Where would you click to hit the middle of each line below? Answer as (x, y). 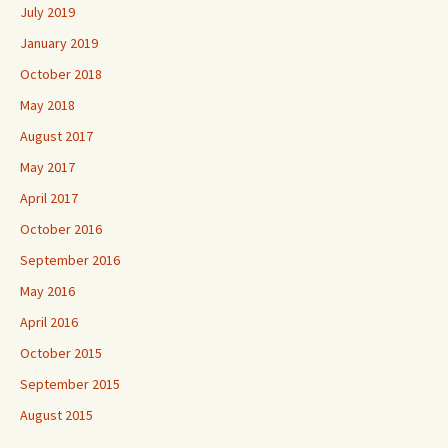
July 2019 (47, 12)
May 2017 (47, 167)
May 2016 (47, 291)
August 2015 (56, 415)
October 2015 (61, 353)
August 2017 (56, 136)
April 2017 (49, 198)
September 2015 (70, 384)
